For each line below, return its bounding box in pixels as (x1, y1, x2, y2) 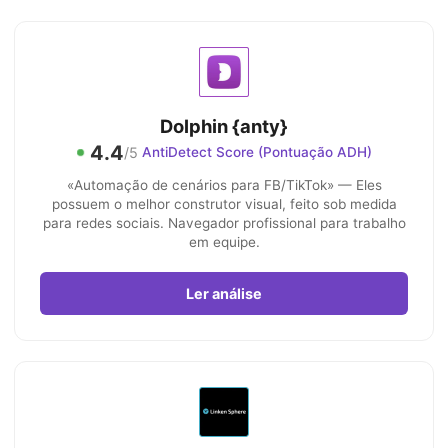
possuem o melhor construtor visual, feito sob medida (51, 196, 397, 212)
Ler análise (186, 285, 262, 302)
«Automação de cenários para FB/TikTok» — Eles (66, 177, 382, 193)
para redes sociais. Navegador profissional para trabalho (42, 215, 406, 231)
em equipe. (188, 234, 260, 250)
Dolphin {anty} (160, 115, 288, 137)
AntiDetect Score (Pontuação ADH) (141, 144, 372, 160)
